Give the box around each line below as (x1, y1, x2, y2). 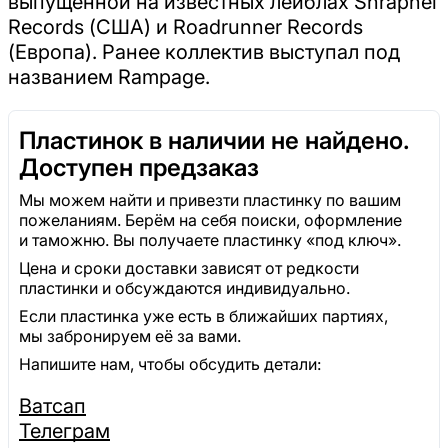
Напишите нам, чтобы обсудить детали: (19, 354, 321, 375)
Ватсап (19, 394, 86, 419)
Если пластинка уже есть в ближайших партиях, (19, 306, 388, 327)
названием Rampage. (8, 64, 210, 89)
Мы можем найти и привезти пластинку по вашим (19, 190, 401, 211)
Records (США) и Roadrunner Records (8, 14, 363, 39)
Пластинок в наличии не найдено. (19, 125, 410, 155)
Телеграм (19, 419, 110, 444)
